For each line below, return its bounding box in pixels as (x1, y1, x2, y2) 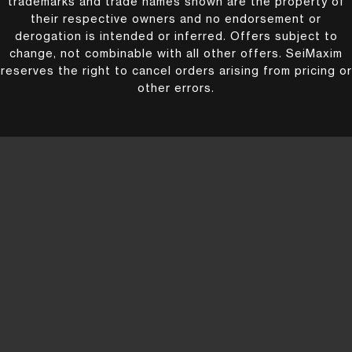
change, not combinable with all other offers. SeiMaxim (9, 49, 343, 60)
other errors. (137, 83, 214, 95)
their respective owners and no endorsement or (31, 14, 321, 26)
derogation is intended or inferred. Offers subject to (14, 31, 338, 43)
